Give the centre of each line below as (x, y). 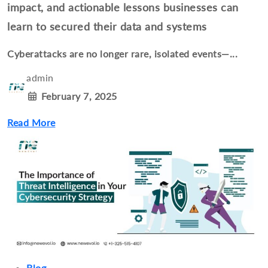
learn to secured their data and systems (107, 26)
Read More (31, 122)
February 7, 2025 (78, 96)
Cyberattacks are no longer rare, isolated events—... (122, 53)
